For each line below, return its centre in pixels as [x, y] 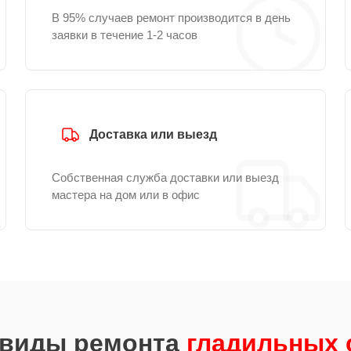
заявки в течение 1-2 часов [125, 35]
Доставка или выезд [153, 134]
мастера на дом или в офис [126, 195]
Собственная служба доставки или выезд [165, 177]
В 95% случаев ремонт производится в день [171, 18]
